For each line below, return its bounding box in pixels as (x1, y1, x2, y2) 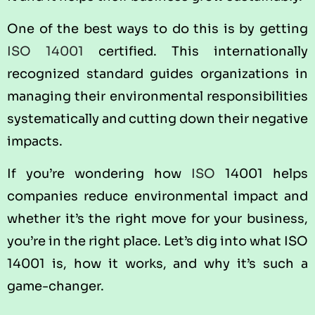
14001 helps (215, 166, 308, 182)
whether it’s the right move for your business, (7, 211, 308, 227)
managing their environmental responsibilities (7, 89, 308, 104)
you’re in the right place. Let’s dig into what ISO (7, 233, 308, 250)
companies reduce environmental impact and (7, 188, 308, 205)
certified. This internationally (84, 44, 308, 59)
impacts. (7, 134, 63, 149)
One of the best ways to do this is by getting (7, 21, 308, 37)
